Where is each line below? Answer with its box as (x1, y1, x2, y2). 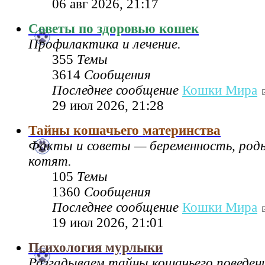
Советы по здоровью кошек (28, 21, 199, 36)
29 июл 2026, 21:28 (52, 98, 164, 113)
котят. (28, 153, 72, 169)
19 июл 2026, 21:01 (52, 215, 164, 230)
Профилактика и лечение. (28, 36, 181, 51)
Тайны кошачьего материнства (28, 122, 221, 138)
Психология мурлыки (28, 240, 163, 255)
